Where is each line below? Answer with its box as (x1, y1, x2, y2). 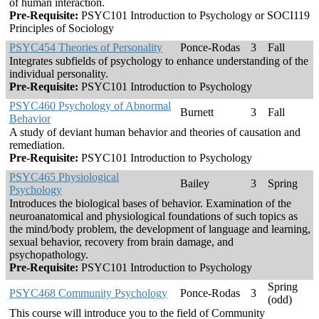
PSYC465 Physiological (9, 171, 119, 184)
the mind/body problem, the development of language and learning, (9, 223, 310, 236)
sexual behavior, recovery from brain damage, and (9, 236, 234, 249)
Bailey (180, 177, 209, 190)
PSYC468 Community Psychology (9, 287, 167, 300)
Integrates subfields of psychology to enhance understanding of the (9, 55, 308, 68)
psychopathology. (9, 249, 88, 261)
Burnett (180, 106, 214, 119)
